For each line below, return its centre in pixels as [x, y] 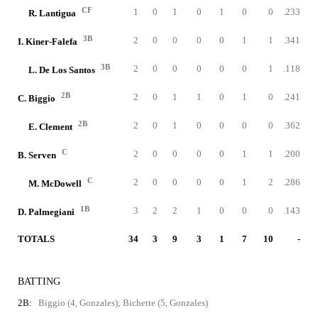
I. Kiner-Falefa [49, 42]
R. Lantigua [53, 13]
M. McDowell [56, 184]
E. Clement [51, 127]
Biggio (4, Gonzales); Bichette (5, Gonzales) [123, 303]
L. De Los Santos [63, 70]
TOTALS [36, 239]
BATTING [39, 281]
